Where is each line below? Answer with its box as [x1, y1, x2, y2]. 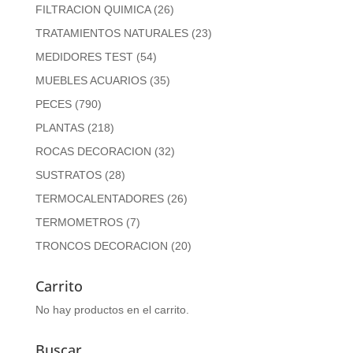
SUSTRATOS [35, 168, 102, 181]
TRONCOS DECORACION [35, 239, 168, 252]
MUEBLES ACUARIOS [35, 73, 147, 87]
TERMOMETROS [35, 215, 123, 229]
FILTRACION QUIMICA [35, 2, 150, 16]
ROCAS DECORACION [35, 144, 151, 158]
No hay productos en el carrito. [35, 303, 189, 316]
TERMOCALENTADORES [35, 191, 164, 205]
